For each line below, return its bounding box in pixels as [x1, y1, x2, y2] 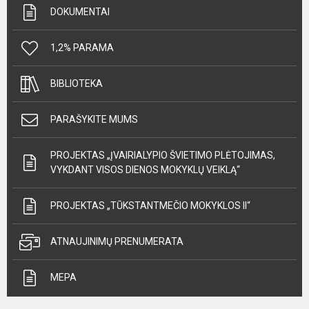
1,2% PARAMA [50, 42, 114, 53]
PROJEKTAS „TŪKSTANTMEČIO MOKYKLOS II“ [50, 200, 250, 211]
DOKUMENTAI [50, 6, 110, 17]
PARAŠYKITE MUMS [50, 114, 138, 125]
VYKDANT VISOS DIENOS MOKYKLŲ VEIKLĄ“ [50, 164, 240, 175]
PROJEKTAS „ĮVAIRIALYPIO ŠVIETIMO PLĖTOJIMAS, [50, 150, 275, 161]
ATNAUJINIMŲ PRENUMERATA [50, 236, 183, 247]
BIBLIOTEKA [50, 78, 103, 89]
